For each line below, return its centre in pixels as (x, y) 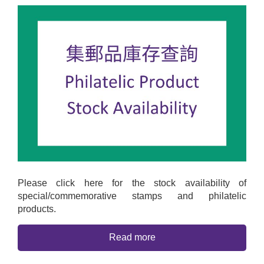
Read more (132, 237)
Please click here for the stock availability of (132, 183)
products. (37, 209)
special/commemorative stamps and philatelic (132, 196)
